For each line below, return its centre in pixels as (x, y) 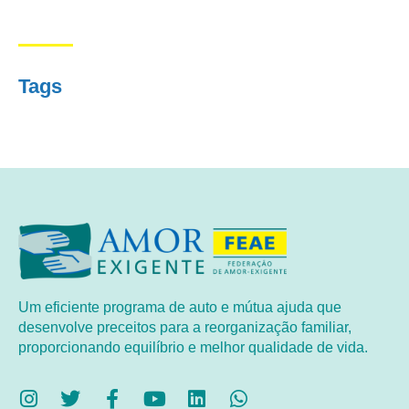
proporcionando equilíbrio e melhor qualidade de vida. (193, 347)
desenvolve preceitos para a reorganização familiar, (185, 327)
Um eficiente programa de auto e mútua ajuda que (180, 307)
